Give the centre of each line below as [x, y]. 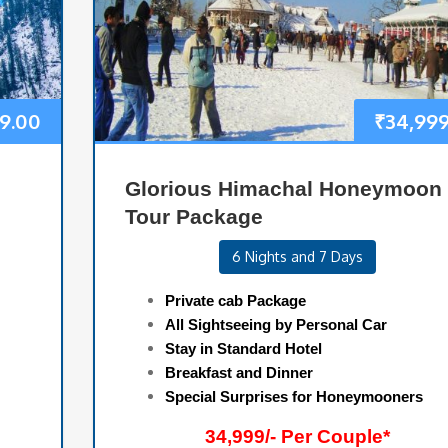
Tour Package [193, 217]
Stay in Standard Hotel [245, 349]
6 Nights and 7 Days [297, 257]
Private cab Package [235, 301]
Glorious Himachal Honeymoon [283, 189]
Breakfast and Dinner [238, 373]
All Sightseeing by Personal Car [275, 325]
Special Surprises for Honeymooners [293, 397]
